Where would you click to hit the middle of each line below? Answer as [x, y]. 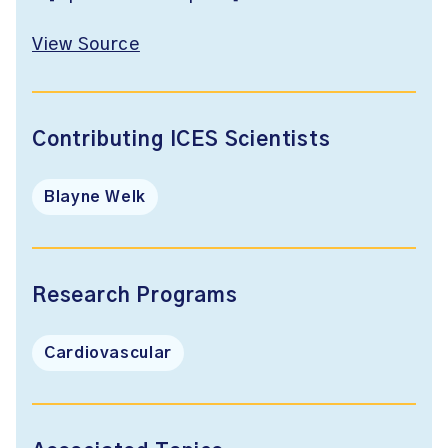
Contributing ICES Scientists [181, 140]
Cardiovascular [108, 353]
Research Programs [135, 296]
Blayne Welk [95, 197]
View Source [86, 45]
